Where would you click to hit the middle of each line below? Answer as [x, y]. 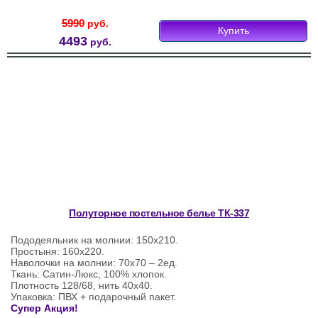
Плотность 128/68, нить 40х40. [82, 286]
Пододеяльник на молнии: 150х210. [94, 240]
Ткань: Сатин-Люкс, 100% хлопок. [89, 274]
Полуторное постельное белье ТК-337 [159, 213]
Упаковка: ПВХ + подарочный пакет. [93, 297]
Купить [233, 31]
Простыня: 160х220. [57, 252]
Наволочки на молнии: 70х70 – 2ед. [94, 263]
